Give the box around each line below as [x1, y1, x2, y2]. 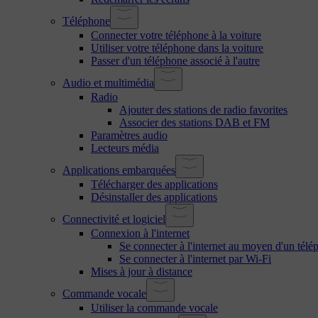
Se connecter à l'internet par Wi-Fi [119, 252, 271, 265]
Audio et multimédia [62, 76, 154, 89]
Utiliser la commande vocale [91, 301, 218, 314]
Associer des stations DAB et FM [119, 116, 270, 128]
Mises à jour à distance [91, 265, 192, 278]
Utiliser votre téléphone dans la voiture [91, 41, 263, 54]
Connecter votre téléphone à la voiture [91, 28, 261, 41]
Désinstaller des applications [91, 190, 217, 203]
